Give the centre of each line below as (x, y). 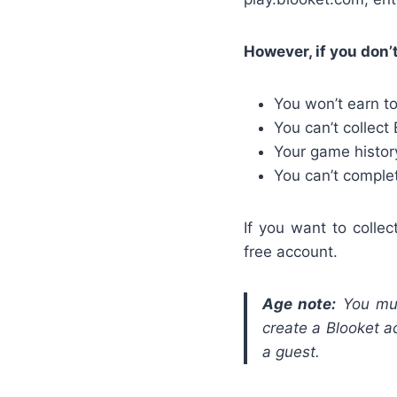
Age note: (300, 304)
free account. (291, 251)
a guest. (291, 351)
